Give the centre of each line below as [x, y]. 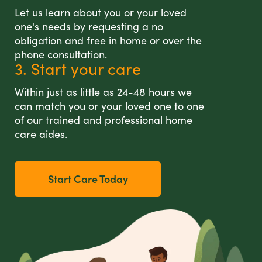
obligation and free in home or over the [108, 40]
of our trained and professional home [104, 120]
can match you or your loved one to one [109, 106]
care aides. [41, 134]
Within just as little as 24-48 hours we [103, 92]
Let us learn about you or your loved [101, 12]
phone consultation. [61, 54]
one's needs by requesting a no [89, 26]
